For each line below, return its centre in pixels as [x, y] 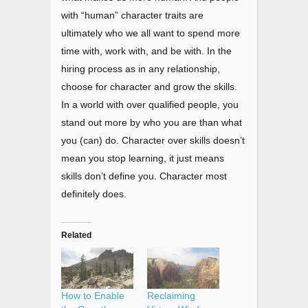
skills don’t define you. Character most [144, 176]
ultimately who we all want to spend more [151, 33]
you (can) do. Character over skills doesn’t [153, 141]
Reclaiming [171, 296]
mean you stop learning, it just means [143, 158]
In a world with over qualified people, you [150, 105]
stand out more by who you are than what [152, 123]
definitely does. [94, 194]
